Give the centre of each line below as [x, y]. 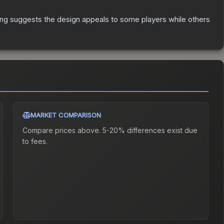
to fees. [35, 141]
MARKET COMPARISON [66, 115]
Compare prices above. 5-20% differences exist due [110, 130]
